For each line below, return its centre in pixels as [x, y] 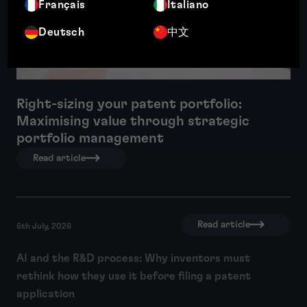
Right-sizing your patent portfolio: [129, 104]
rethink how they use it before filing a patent [134, 276]
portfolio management [90, 138]
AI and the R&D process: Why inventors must [133, 258]
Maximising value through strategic [133, 121]
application [46, 294]
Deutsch [62, 33]
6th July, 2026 [44, 226]
